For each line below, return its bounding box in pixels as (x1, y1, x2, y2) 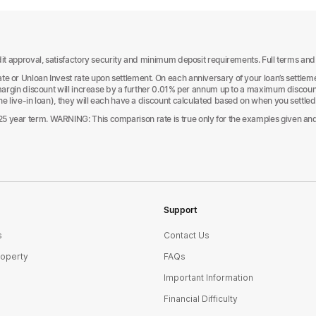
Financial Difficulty (164, 293, 238, 304)
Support (164, 205, 197, 215)
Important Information (164, 272, 253, 283)
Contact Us (164, 230, 209, 241)
